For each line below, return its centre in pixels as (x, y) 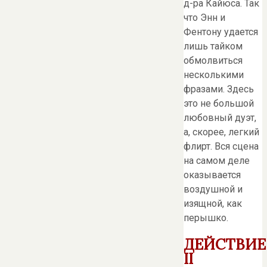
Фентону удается (221, 32)
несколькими (214, 74)
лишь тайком (213, 46)
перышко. (206, 218)
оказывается (212, 175)
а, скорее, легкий (221, 132)
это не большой (219, 103)
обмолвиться (213, 60)
